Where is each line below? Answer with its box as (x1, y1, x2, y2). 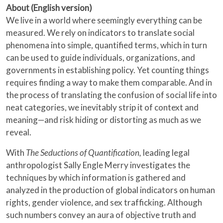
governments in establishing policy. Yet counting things (6, 65, 209, 76)
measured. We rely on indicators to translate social (6, 27, 195, 38)
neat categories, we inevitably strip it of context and (6, 102, 199, 113)
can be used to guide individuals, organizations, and (6, 52, 195, 63)
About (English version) (6, 2, 92, 13)
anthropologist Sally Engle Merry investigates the (6, 160, 190, 171)
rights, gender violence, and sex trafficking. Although (6, 197, 202, 208)
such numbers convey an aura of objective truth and (6, 210, 196, 221)
